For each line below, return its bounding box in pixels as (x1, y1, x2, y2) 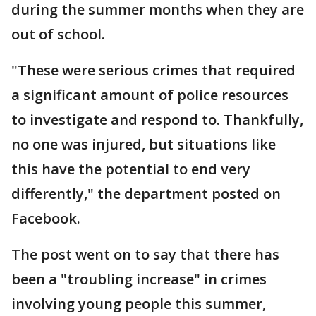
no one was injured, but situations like (11, 135, 276, 154)
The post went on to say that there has (11, 245, 279, 264)
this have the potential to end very (11, 159, 250, 178)
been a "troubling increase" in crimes (11, 269, 267, 288)
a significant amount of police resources (11, 85, 288, 104)
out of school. (11, 25, 105, 44)
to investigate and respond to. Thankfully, (11, 110, 303, 129)
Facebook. (11, 209, 80, 228)
